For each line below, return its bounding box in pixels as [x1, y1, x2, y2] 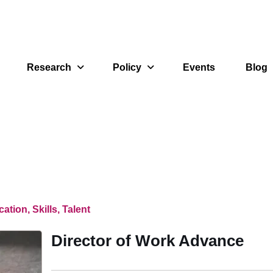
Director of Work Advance [51, 232, 244, 250]
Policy [113, 62, 141, 73]
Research [27, 62, 71, 73]
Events [183, 62, 215, 73]
